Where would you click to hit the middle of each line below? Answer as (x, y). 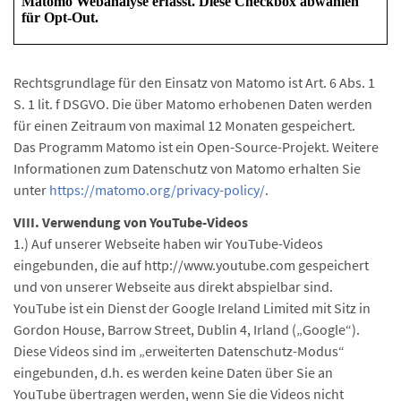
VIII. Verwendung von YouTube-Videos (131, 222)
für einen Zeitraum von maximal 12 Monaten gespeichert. (184, 125)
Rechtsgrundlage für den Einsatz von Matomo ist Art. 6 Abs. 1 (194, 82)
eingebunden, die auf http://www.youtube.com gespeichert (191, 265)
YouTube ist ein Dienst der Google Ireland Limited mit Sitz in (192, 308)
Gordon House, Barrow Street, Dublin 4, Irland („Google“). (187, 329)
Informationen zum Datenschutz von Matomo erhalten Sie (187, 168)
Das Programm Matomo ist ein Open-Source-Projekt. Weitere (196, 147)
